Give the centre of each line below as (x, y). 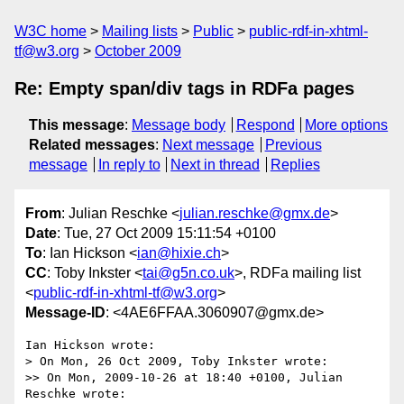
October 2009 (138, 51)
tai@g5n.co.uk (188, 273)
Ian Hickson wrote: (90, 345)
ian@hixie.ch (179, 253)
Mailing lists (140, 31)
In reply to (129, 165)
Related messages (92, 145)
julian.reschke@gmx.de (255, 214)
